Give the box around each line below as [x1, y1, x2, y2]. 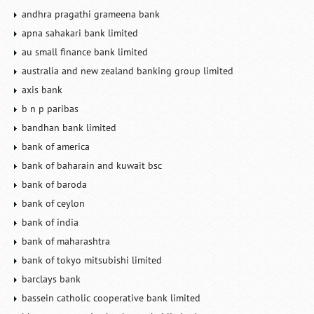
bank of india [22, 216, 79, 228]
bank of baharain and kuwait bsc [22, 159, 163, 172]
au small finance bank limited [22, 46, 149, 58]
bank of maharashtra [22, 235, 111, 247]
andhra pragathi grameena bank [22, 8, 161, 20]
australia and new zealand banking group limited [22, 64, 234, 77]
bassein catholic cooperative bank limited [22, 292, 201, 304]
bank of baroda [22, 178, 88, 191]
